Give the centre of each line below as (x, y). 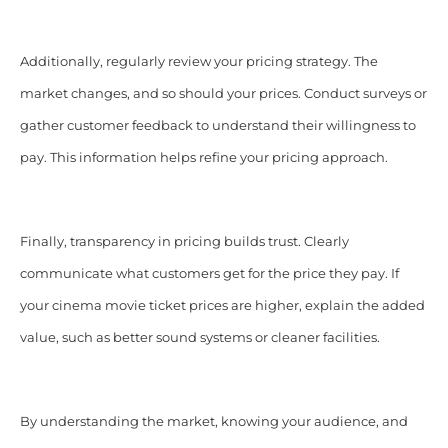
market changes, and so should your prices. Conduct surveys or (223, 94)
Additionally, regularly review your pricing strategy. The (198, 62)
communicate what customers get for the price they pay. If (209, 274)
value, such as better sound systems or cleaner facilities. (199, 338)
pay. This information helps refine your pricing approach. (203, 158)
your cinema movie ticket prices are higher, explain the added (222, 306)
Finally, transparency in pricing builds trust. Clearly (184, 242)
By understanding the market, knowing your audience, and (213, 422)
